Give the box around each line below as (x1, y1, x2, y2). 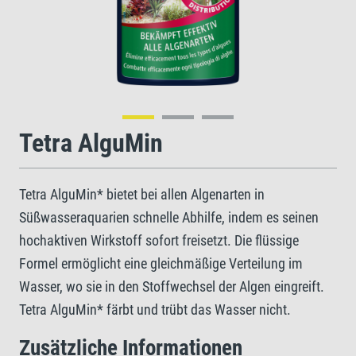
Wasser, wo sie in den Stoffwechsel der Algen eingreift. (19, 278, 324, 295)
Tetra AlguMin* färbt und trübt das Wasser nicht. (19, 301, 291, 318)
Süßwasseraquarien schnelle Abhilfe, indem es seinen (19, 209, 319, 226)
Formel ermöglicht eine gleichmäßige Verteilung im (19, 255, 303, 272)
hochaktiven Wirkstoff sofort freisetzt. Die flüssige (19, 232, 299, 249)
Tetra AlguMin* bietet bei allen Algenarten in (19, 186, 265, 203)
